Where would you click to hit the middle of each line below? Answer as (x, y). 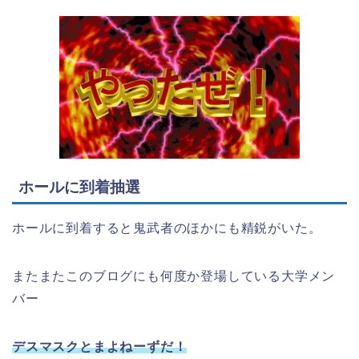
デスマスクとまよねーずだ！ (100, 347)
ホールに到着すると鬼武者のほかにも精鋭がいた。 (167, 228)
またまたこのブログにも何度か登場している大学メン (174, 276)
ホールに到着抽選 (79, 188)
